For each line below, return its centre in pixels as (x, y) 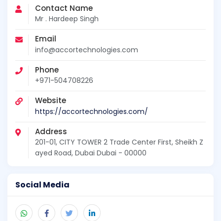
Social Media (42, 184)
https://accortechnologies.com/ (92, 111)
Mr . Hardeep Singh (67, 19)
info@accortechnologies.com (87, 50)
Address (51, 131)
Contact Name (64, 8)
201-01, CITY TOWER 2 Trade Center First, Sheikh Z (119, 142)
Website (51, 101)
